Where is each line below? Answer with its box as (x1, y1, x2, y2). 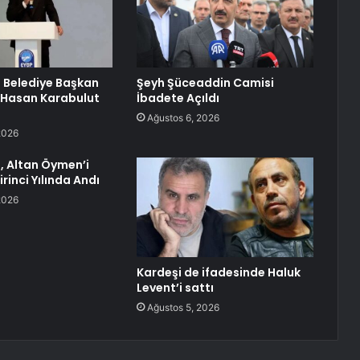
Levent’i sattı (136, 280, 214, 297)
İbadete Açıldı (136, 90, 219, 107)
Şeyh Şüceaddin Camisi (136, 75, 274, 92)
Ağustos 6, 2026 (146, 112, 219, 125)
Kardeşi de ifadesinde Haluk (136, 264, 301, 281)
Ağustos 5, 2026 (146, 301, 219, 314)
